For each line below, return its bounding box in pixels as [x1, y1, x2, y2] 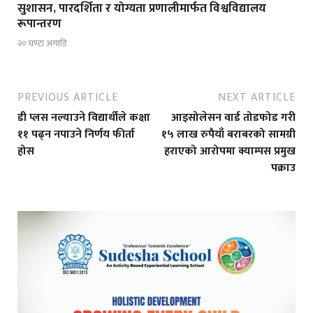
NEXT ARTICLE [218, 88, 296, 108]
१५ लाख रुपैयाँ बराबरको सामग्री [161, 125, 296, 145]
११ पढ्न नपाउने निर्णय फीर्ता [17, 125, 135, 145]
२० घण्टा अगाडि [17, 36, 66, 52]
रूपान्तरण [17, 13, 61, 34]
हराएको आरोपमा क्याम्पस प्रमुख [164, 142, 296, 161]
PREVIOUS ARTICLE [17, 88, 118, 108]
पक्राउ [271, 159, 296, 178]
